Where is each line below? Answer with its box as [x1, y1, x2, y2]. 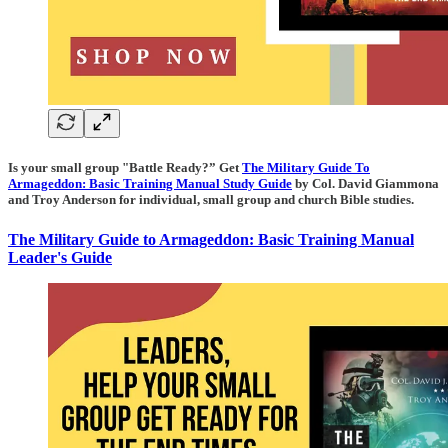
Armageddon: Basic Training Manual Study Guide [8, 176, 292, 192]
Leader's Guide [8, 248, 112, 266]
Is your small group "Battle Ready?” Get [8, 160, 242, 176]
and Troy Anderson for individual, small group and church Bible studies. [8, 192, 414, 208]
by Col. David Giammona [292, 176, 439, 192]
